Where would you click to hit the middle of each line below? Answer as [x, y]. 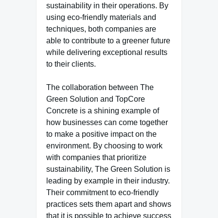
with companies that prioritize [96, 157]
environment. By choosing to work [104, 146]
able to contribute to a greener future [108, 41]
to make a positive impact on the [101, 134]
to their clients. [71, 64]
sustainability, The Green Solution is [108, 169]
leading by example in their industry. [108, 181]
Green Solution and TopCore [96, 99]
